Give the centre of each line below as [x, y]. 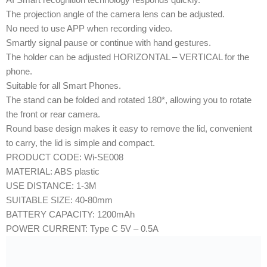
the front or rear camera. [53, 114]
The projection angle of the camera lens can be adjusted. [115, 14]
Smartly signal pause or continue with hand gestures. [108, 42]
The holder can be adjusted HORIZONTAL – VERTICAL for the [128, 57]
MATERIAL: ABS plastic [53, 171]
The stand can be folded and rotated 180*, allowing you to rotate [129, 100]
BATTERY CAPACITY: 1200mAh [70, 214]
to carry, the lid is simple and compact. [80, 142]
